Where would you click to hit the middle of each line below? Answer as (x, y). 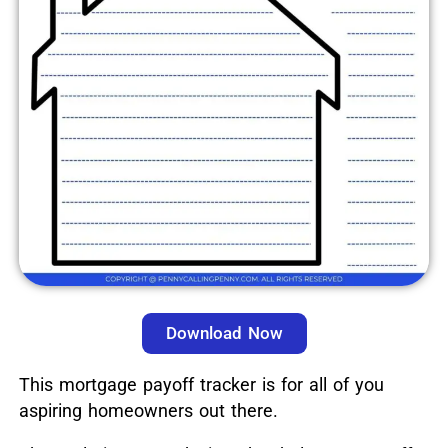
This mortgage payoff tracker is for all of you (201, 385)
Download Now (224, 333)
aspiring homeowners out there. (148, 411)
